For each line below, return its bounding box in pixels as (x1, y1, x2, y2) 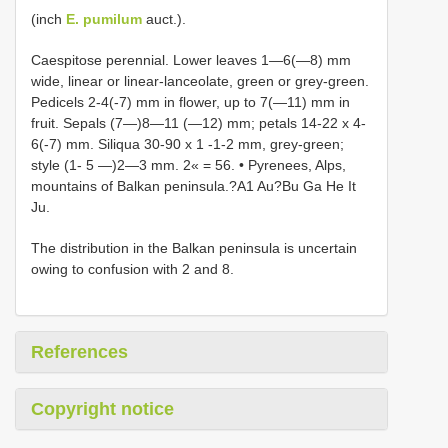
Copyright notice (31, 399, 174, 419)
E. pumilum (66, 11, 142, 27)
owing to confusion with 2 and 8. (31, 261, 234, 277)
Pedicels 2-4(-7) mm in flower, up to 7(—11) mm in (31, 94, 350, 110)
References (31, 342, 128, 362)
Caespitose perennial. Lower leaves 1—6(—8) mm (31, 52, 351, 68)
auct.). (142, 11, 186, 27)
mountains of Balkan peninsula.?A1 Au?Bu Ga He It (31, 178, 356, 194)
